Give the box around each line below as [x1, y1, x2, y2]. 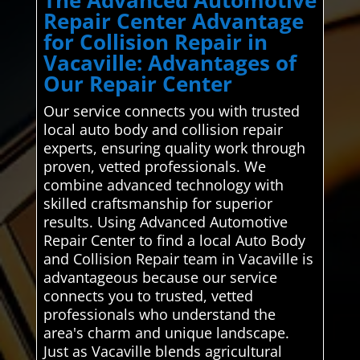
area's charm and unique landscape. [43, 323, 289, 343]
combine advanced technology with [43, 175, 284, 195]
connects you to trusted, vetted [43, 286, 253, 306]
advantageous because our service [43, 268, 277, 288]
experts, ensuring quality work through [43, 138, 305, 158]
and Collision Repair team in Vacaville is [43, 249, 313, 269]
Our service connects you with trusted [43, 101, 300, 121]
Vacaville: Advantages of [43, 48, 297, 78]
